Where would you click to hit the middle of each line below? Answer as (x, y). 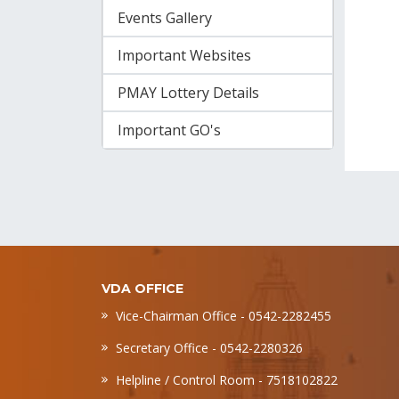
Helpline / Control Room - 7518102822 (227, 380)
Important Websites (184, 55)
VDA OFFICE (142, 289)
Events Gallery (165, 18)
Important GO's (169, 130)
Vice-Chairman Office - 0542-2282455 (224, 316)
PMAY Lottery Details (188, 93)
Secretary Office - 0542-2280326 (209, 348)
